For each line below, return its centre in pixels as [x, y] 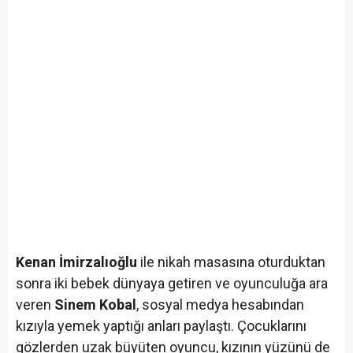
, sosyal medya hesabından [220, 305]
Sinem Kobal [95, 305]
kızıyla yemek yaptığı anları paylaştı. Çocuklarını [161, 326]
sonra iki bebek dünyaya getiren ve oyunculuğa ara [172, 284]
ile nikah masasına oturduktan [231, 262]
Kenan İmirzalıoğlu [76, 262]
